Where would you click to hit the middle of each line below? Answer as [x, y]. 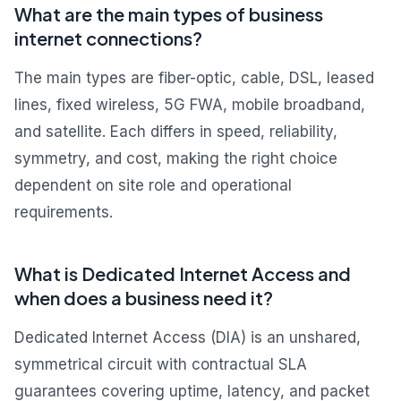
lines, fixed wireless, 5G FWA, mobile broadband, [190, 105]
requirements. [64, 213]
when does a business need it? [144, 298]
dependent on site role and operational [153, 186]
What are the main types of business [169, 14]
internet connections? [108, 38]
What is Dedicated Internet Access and [183, 274]
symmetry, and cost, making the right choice [176, 159]
